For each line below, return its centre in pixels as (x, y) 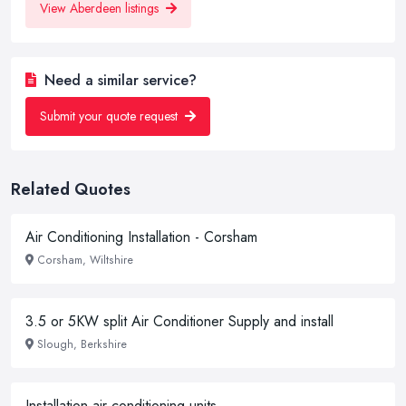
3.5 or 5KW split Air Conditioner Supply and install (179, 321)
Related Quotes (71, 189)
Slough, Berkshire (82, 344)
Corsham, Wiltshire (85, 260)
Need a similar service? (118, 80)
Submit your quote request (111, 116)
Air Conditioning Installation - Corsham (141, 237)
